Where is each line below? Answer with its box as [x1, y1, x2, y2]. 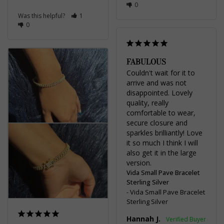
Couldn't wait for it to [126, 67, 195, 77]
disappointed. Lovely [126, 87, 192, 97]
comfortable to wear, [126, 107, 195, 117]
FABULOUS [126, 55, 166, 67]
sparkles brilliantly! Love [126, 127, 202, 137]
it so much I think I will [126, 137, 198, 147]
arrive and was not [126, 77, 186, 87]
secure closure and [126, 117, 187, 127]
